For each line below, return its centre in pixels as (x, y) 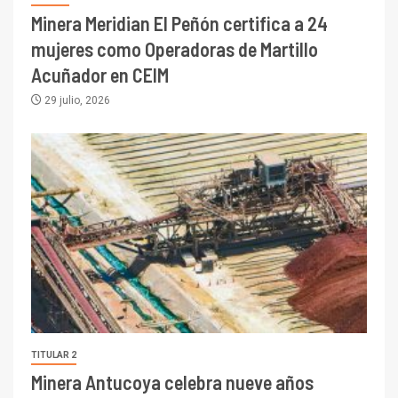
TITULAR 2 (54, 354)
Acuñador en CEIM (100, 74)
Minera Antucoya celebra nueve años (172, 382)
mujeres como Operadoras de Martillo (175, 48)
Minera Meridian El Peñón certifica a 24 (179, 23)
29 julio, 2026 (76, 100)
